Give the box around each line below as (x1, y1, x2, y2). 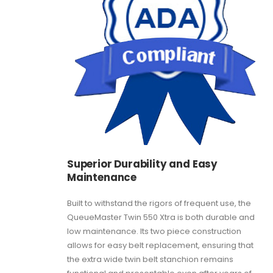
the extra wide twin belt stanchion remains (67, 253, 233, 265)
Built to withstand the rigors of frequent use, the (67, 197, 251, 209)
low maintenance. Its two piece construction (67, 225, 241, 237)
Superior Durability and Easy (67, 156, 218, 171)
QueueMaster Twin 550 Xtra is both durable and (67, 211, 255, 223)
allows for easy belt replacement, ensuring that (67, 239, 253, 251)
